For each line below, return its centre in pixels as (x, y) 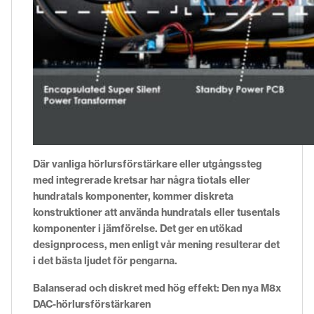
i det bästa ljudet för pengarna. (105, 260)
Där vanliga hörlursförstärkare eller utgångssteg (148, 164)
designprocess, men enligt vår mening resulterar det (156, 244)
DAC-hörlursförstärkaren (92, 304)
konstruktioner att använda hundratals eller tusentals (157, 212)
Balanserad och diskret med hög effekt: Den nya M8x (157, 288)
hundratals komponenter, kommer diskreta (133, 196)
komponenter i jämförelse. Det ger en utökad (138, 228)
